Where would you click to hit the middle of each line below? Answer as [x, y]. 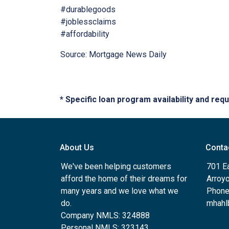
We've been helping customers [116, 166]
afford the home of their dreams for [124, 179]
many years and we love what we [120, 191]
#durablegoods [88, 9]
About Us [77, 147]
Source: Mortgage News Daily [113, 54]
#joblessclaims [88, 22]
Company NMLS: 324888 [105, 215]
